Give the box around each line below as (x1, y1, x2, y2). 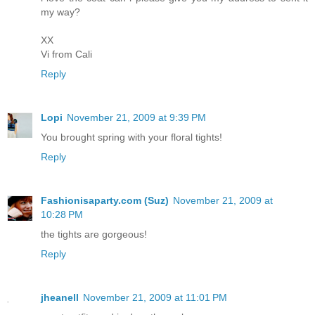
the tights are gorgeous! (41, 228, 147, 240)
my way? (41, 6, 80, 18)
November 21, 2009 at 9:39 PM (67, 111, 206, 123)
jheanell (41, 291, 79, 303)
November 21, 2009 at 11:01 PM (83, 291, 227, 303)
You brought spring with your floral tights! (41, 131, 222, 143)
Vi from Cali (41, 48, 92, 60)
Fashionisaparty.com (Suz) (41, 194, 169, 206)
